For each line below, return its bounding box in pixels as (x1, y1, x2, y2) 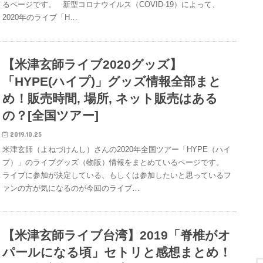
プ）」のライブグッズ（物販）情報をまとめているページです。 (2, 157, 224, 167)
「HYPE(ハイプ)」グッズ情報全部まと (2, 75, 222, 89)
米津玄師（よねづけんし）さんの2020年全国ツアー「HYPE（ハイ (2, 144, 231, 154)
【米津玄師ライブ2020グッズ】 (2, 58, 183, 72)
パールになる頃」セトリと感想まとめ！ (2, 245, 232, 259)
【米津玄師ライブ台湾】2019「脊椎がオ (2, 228, 231, 242)
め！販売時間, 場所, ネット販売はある (2, 92, 218, 106)
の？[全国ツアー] (2, 109, 99, 123)
